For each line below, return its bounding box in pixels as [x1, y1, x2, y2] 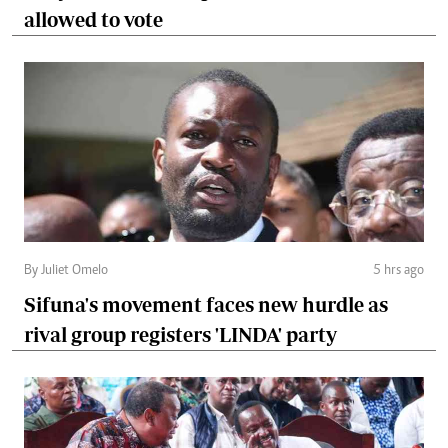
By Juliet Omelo [24, 264, 108, 279]
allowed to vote [24, 8, 163, 32]
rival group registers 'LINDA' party [24, 323, 337, 347]
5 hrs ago [373, 264, 424, 279]
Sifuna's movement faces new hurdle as [24, 293, 388, 317]
